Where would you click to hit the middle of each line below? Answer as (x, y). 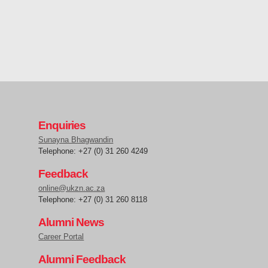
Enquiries (62, 126)
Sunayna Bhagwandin (76, 140)
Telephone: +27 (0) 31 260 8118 (93, 200)
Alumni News (71, 223)
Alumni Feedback (82, 260)
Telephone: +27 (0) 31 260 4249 (93, 151)
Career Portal (61, 237)
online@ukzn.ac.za (72, 188)
